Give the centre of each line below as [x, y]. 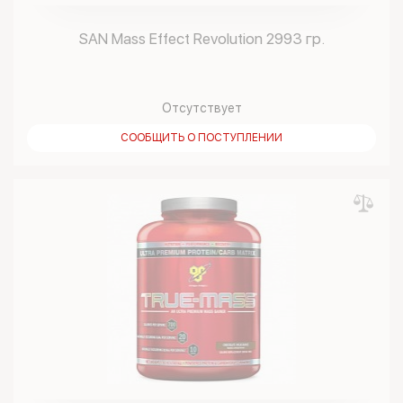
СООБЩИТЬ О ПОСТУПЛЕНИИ [201, 138]
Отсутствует [201, 108]
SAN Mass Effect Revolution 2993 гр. [201, 39]
